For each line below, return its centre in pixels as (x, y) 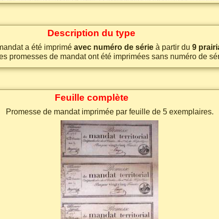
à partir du (173, 47)
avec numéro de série (113, 47)
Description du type (91, 33)
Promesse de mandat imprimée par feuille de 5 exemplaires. (109, 112)
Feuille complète (91, 98)
